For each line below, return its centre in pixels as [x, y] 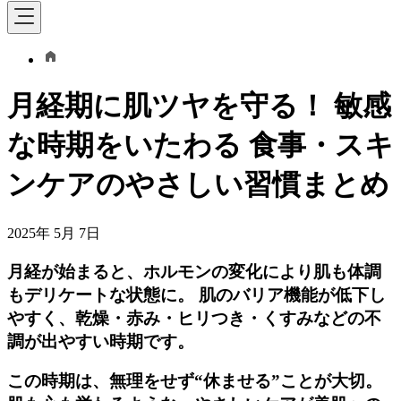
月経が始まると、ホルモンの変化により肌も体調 [194, 271]
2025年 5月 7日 [54, 233]
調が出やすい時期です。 [101, 341]
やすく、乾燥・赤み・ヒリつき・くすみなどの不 [194, 318]
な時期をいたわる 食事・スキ [200, 145]
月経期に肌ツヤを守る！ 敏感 [199, 106]
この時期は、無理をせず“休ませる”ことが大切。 [195, 381]
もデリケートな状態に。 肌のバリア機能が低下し [196, 294]
